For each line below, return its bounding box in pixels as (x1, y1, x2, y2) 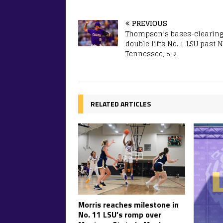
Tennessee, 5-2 (125, 48, 177, 60)
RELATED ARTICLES (91, 98, 151, 109)
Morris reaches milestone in (78, 198, 179, 211)
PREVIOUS (132, 16, 167, 29)
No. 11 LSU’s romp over (78, 208, 161, 221)
